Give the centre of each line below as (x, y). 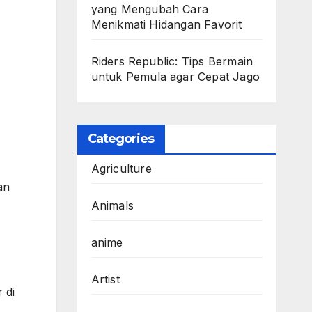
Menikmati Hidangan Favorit (166, 24)
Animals (112, 205)
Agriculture (121, 168)
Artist (105, 279)
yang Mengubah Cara (150, 9)
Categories (121, 138)
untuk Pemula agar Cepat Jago (175, 76)
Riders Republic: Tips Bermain (172, 61)
